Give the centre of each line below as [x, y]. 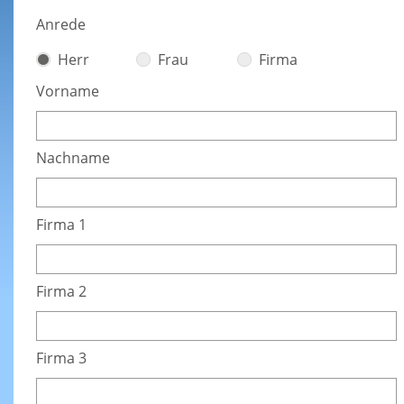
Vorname [68, 92]
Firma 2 [61, 292]
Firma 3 [61, 358]
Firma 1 [65, 225]
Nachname [75, 158]
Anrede [61, 24]
